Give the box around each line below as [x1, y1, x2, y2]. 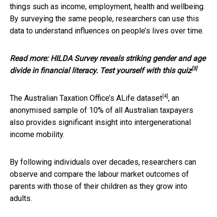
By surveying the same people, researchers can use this [10, 14, 199, 23]
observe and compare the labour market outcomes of [10, 169, 189, 179]
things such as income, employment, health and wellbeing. [10, 1, 205, 11]
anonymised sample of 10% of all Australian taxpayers [10, 105, 193, 115]
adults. [10, 193, 32, 203]
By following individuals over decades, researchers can [10, 157, 196, 167]
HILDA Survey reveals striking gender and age [50, 53, 205, 63]
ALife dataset [116, 93, 162, 103]
